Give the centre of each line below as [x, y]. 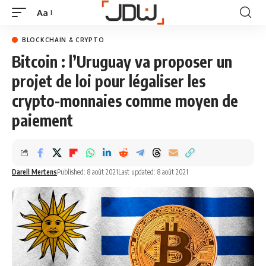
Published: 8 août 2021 [88, 172]
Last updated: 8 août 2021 [153, 172]
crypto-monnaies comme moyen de [125, 101]
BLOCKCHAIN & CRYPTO [63, 40]
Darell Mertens [34, 172]
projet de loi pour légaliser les [109, 81]
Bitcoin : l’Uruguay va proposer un [122, 61]
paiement [42, 120]
